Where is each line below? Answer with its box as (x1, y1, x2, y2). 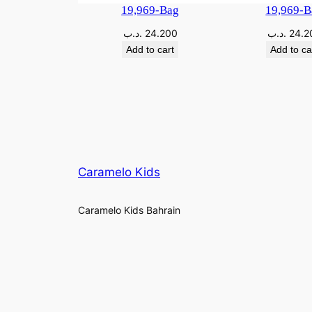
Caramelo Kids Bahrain (78, 204, 180, 217)
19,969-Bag (121, 3, 180, 17)
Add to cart (126, 44, 175, 56)
